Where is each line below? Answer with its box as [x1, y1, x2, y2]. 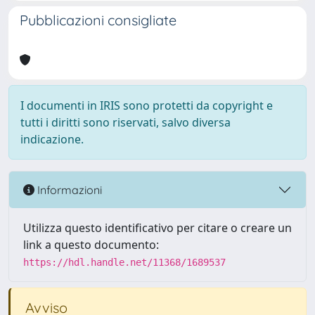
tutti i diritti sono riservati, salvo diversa [20, 115, 231, 130]
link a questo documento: [23, 237, 159, 252]
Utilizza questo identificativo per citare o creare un [23, 220, 292, 236]
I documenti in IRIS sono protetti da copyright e [20, 98, 273, 113]
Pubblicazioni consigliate [20, 11, 176, 29]
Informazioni [34, 182, 102, 197]
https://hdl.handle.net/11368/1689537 [23, 257, 226, 268]
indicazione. [20, 131, 84, 147]
